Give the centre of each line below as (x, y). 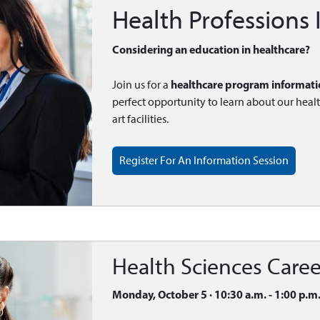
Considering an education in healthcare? (211, 49)
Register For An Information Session (204, 160)
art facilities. (141, 119)
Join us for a (142, 84)
